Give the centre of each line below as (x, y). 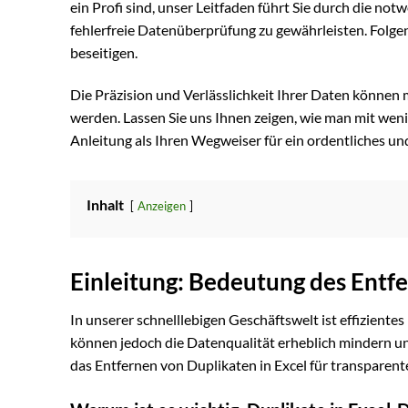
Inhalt (105, 204)
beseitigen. (104, 52)
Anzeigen (162, 205)
